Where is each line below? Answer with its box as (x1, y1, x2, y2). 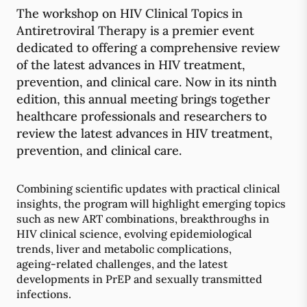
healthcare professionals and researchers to (16, 108, 267, 124)
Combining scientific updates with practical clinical (16, 182, 280, 195)
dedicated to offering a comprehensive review (16, 40, 280, 56)
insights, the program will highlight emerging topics (16, 197, 286, 210)
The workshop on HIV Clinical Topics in (16, 5, 243, 21)
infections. (16, 287, 71, 301)
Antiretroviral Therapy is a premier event (16, 23, 254, 38)
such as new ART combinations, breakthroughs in (16, 212, 269, 225)
